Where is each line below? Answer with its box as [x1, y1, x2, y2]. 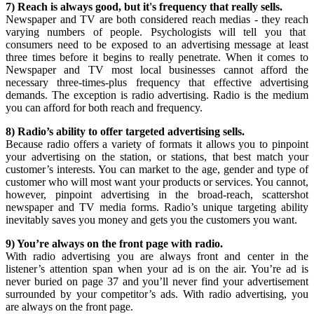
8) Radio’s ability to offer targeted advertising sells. [6, 125, 245, 137]
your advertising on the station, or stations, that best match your [6, 151, 308, 163]
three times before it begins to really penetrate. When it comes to [6, 51, 308, 63]
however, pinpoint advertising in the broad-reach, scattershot [6, 189, 308, 200]
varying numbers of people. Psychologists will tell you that [6, 26, 308, 38]
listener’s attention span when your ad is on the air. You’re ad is [6, 263, 308, 275]
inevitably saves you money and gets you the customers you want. [6, 214, 297, 226]
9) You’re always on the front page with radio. [6, 238, 223, 250]
